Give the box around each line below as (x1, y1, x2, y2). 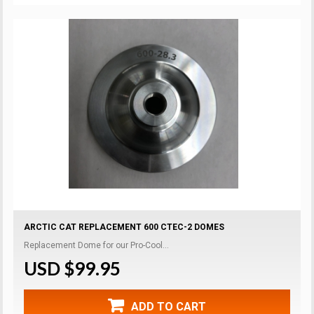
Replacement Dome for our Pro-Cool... (24, 240, 170, 250)
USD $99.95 (24, 257, 121, 280)
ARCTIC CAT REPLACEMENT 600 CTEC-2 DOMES (24, 221, 225, 232)
